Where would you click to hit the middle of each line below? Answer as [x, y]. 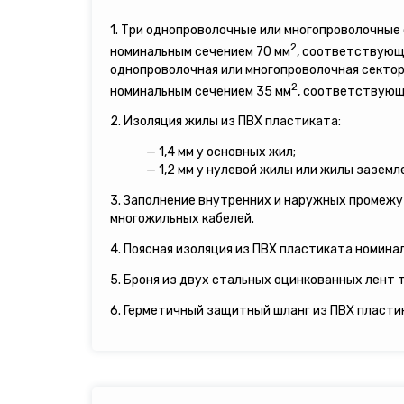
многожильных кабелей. [182, 219]
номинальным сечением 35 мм [201, 91]
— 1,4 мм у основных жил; [221, 152]
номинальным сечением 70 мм [200, 51]
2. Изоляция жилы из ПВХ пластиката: [225, 122]
